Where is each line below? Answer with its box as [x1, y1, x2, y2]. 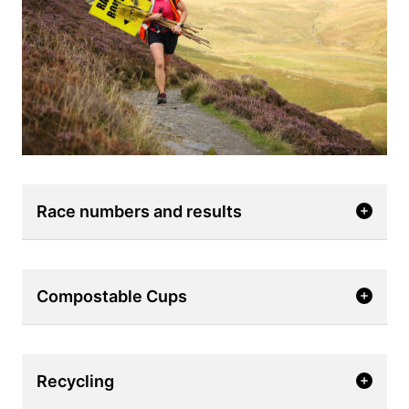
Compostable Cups [37, 287, 187, 306]
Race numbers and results [37, 202, 242, 221]
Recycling [37, 372, 114, 391]
